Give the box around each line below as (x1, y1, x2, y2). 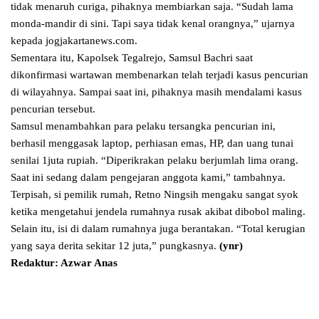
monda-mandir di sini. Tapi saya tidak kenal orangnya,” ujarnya (11, 18, 295, 30)
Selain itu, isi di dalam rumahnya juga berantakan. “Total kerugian (11, 223, 305, 235)
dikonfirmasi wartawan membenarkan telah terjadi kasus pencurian (11, 69, 308, 81)
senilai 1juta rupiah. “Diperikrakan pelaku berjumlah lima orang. (11, 155, 298, 167)
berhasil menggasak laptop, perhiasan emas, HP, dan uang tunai (11, 137, 293, 150)
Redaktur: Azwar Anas (11, 257, 117, 269)
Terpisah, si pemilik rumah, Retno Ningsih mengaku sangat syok (11, 189, 298, 201)
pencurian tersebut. (11, 103, 95, 115)
